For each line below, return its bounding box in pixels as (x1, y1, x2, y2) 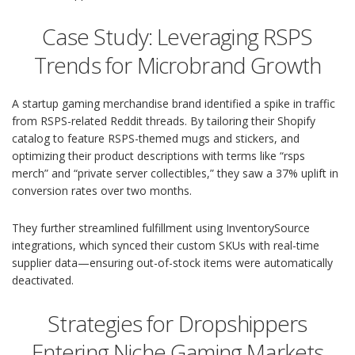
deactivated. (12, 273, 74, 288)
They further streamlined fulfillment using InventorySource (12, 220, 310, 236)
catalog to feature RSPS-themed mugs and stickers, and (12, 131, 300, 147)
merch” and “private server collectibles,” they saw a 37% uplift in (12, 166, 338, 181)
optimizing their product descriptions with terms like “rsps (12, 148, 305, 164)
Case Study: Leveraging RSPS (42, 21, 313, 52)
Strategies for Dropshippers (48, 308, 307, 339)
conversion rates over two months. (12, 183, 192, 199)
